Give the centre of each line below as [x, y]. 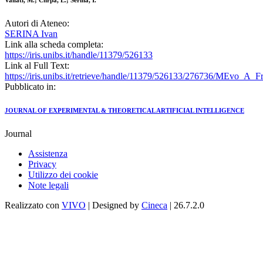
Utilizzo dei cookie [63, 175]
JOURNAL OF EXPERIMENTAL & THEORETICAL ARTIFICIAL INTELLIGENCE [124, 111]
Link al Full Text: [37, 66]
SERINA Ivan [31, 34]
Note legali [48, 186]
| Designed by [114, 205]
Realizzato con [33, 205]
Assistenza [48, 154]
